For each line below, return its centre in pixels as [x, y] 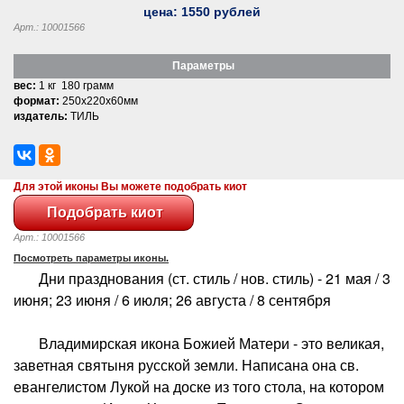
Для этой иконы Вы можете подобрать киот [130, 186]
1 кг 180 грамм [75, 85]
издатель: [41, 116]
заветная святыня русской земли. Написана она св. [186, 364]
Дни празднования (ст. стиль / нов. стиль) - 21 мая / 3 [202, 278]
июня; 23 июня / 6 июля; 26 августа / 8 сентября [172, 299]
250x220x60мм [99, 101]
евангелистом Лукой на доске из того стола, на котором [199, 386]
